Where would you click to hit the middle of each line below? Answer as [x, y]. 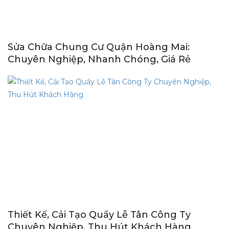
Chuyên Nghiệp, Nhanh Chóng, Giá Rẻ [99, 59]
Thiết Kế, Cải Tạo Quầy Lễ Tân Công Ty [99, 214]
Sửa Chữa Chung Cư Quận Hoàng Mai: [99, 47]
